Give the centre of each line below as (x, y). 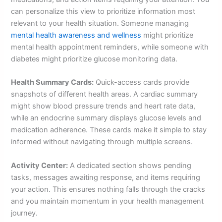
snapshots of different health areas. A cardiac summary (105, 94)
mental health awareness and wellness (76, 35)
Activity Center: (40, 165)
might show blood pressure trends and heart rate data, (103, 106)
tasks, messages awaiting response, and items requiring (106, 177)
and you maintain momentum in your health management (108, 201)
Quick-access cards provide (142, 83)
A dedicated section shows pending (130, 165)
